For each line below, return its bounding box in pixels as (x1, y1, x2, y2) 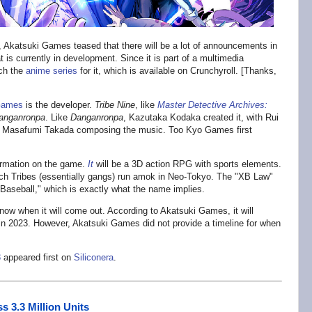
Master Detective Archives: (157, 99, 267, 110)
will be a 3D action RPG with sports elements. (93, 158, 281, 169)
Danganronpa (70, 111, 123, 123)
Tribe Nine (95, 99, 135, 110)
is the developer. (23, 99, 95, 110)
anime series (26, 65, 77, 76)
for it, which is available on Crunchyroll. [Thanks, (77, 65, 276, 76)
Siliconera (74, 251, 114, 263)
